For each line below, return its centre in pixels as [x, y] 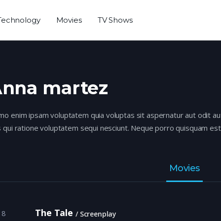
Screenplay [97, 214]
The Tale [54, 213]
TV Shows [115, 20]
